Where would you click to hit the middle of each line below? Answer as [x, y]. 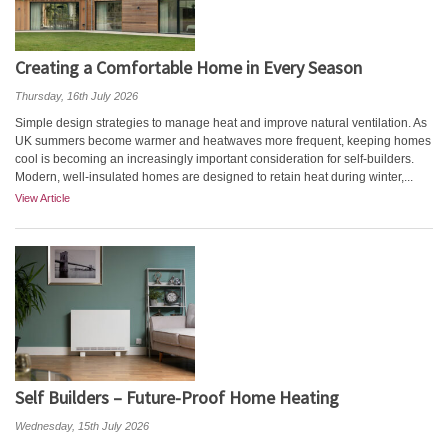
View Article [42, 198]
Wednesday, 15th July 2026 [82, 426]
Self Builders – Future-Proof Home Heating [177, 397]
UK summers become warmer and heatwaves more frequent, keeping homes [223, 141]
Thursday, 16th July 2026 [76, 96]
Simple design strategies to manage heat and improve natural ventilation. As [221, 123]
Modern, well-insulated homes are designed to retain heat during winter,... [214, 177]
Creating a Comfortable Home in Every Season [188, 67]
